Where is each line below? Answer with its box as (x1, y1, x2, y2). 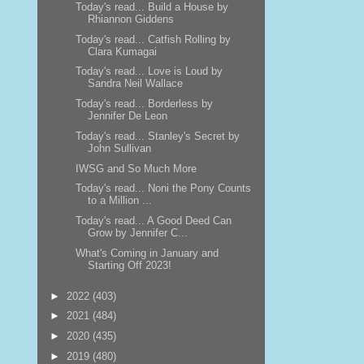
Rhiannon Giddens (87, 12, 174, 25)
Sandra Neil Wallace (87, 77, 183, 90)
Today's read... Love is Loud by (75, 65, 223, 78)
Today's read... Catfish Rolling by (75, 32, 231, 45)
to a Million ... (87, 194, 152, 207)
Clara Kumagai (87, 45, 157, 58)
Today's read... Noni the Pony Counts (75, 182, 251, 195)
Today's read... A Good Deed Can (75, 214, 232, 227)
